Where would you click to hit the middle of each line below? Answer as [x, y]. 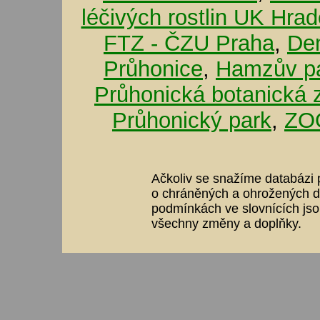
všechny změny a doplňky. [226, 223]
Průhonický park [192, 120]
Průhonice [153, 69]
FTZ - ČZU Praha [189, 43]
